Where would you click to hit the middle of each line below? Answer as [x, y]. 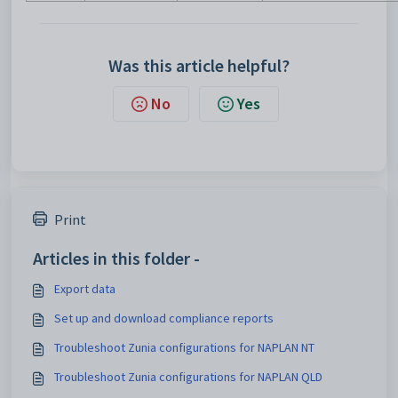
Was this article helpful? [199, 65]
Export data [85, 289]
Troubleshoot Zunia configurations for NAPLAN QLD [188, 377]
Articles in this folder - [116, 258]
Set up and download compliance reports [164, 318]
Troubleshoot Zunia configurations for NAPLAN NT [184, 347]
